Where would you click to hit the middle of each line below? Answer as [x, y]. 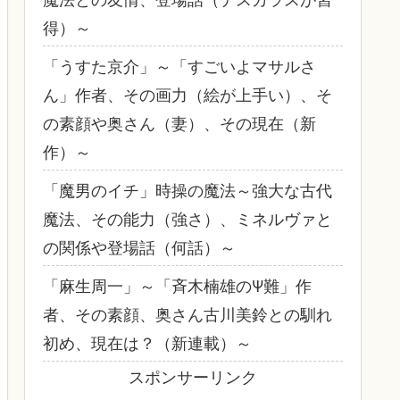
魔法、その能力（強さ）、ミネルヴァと [187, 218]
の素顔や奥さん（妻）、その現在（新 [179, 123]
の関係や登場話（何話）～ [139, 247]
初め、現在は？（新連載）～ [147, 342]
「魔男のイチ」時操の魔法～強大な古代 [187, 190]
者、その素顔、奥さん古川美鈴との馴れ [187, 314]
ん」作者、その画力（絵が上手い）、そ [187, 94]
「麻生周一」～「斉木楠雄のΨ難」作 [177, 285]
